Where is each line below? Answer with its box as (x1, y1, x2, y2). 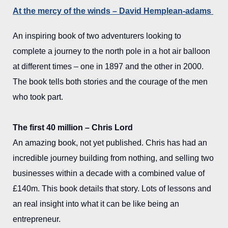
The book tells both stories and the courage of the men (13, 77, 208, 86)
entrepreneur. (13, 215, 61, 223)
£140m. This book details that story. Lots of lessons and (13, 184, 211, 193)
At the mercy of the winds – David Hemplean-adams (13, 6, 213, 15)
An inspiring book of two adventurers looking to (13, 32, 181, 40)
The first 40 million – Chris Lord (13, 123, 133, 132)
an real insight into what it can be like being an (13, 199, 179, 208)
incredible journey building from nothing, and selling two (13, 154, 214, 162)
